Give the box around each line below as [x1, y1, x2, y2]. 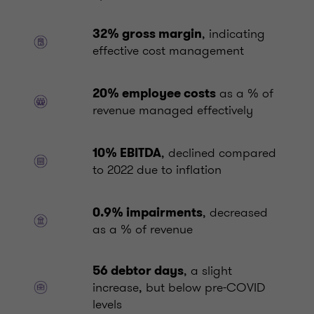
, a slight [184, 261, 232, 280]
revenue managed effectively [93, 101, 253, 120]
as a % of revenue [93, 220, 193, 239]
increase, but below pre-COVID [93, 278, 265, 297]
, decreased [203, 203, 268, 222]
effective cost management [93, 41, 244, 60]
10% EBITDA [93, 144, 161, 162]
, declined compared [161, 144, 276, 163]
